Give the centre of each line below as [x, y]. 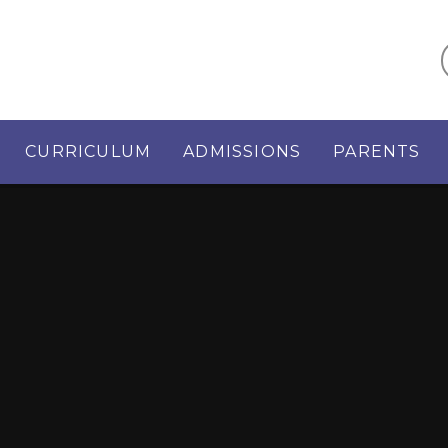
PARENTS [377, 152]
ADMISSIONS [242, 152]
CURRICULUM [88, 152]
